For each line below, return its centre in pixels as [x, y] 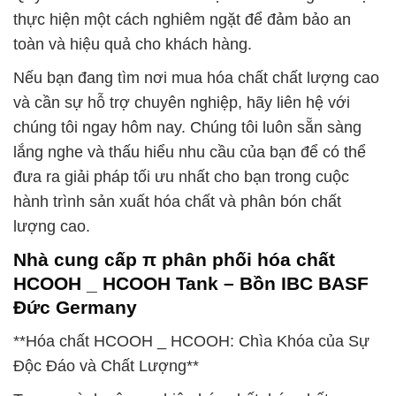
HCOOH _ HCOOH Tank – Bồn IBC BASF [191, 284]
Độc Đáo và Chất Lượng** [106, 366]
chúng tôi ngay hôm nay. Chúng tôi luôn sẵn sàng [187, 128]
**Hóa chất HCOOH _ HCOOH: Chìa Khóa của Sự [191, 341]
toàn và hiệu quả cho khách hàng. [133, 45]
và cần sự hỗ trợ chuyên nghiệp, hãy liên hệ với [182, 103]
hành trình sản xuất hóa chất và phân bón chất [177, 202]
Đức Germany [75, 308]
